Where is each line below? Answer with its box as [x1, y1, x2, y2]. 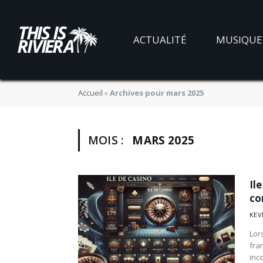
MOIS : [88, 133, 127, 148]
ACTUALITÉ [133, 33, 187, 46]
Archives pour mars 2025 [110, 87, 204, 98]
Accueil [78, 87, 103, 98]
